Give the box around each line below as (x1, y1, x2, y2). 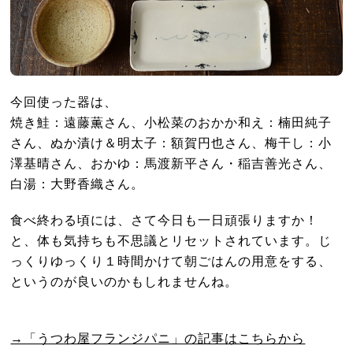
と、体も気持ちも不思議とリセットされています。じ (10, 232, 333, 247)
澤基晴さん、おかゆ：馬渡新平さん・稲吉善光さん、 (10, 155, 333, 170)
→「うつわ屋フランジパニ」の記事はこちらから (10, 330, 306, 345)
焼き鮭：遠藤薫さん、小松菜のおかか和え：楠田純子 (10, 114, 333, 129)
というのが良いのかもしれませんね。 (10, 273, 239, 288)
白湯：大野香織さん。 (10, 176, 145, 191)
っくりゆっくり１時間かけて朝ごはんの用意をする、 (10, 253, 333, 268)
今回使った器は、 (10, 94, 118, 109)
